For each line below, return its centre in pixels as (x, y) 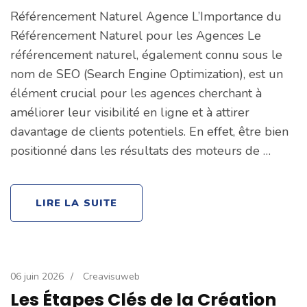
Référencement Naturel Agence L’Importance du (146, 16)
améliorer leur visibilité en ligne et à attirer (130, 112)
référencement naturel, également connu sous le (146, 54)
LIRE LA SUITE (77, 202)
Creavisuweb (111, 276)
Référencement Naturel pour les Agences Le (136, 35)
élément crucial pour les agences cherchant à (136, 93)
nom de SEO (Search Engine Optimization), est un (147, 74)
